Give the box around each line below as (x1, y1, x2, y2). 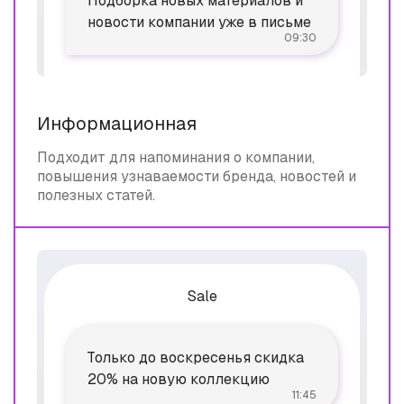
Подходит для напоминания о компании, (37, 148, 315, 167)
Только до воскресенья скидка (87, 348, 304, 367)
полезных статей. (37, 186, 155, 205)
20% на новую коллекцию (87, 370, 270, 389)
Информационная (37, 112, 197, 135)
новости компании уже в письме (87, 13, 311, 32)
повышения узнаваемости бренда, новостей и (37, 167, 356, 186)
